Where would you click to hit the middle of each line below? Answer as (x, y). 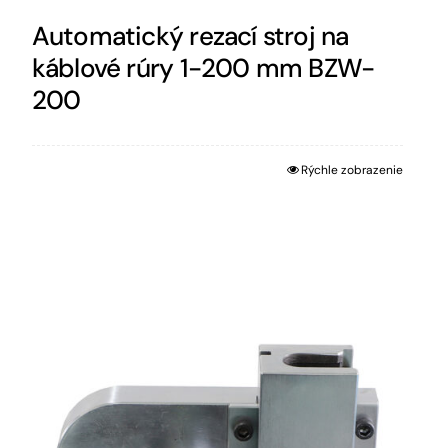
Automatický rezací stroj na (190, 36)
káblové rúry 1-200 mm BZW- (203, 68)
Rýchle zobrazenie (351, 170)
